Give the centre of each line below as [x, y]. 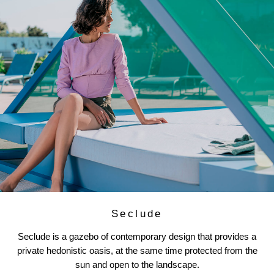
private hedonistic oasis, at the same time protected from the [137, 251]
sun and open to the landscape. [137, 265]
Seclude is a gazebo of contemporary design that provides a [137, 237]
